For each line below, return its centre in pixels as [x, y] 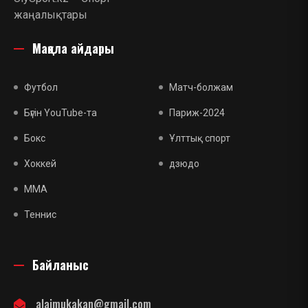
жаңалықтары [51, 15]
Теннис [40, 215]
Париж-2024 [197, 113]
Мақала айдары [73, 48]
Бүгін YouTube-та [60, 113]
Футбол [41, 88]
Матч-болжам [201, 88]
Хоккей [40, 164]
